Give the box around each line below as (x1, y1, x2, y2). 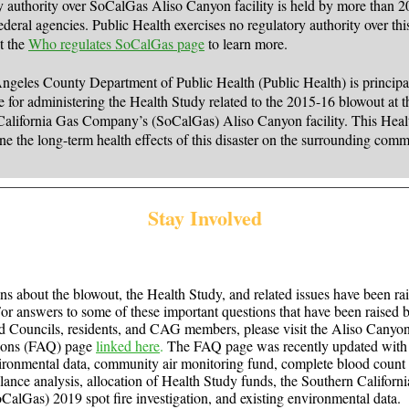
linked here (96, 336, 160, 355)
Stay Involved (147, 203, 262, 233)
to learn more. (204, 34, 288, 53)
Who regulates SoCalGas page (28, 34, 204, 53)
